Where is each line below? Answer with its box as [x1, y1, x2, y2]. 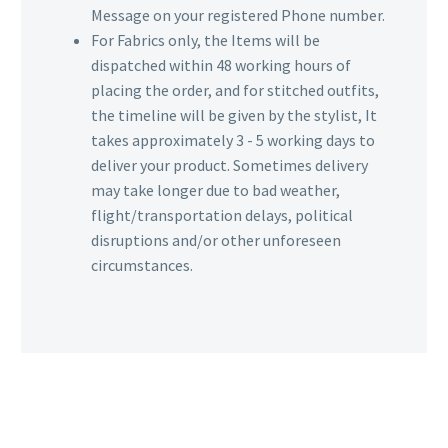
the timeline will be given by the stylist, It [91, 105, 377, 126]
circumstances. [91, 255, 193, 276]
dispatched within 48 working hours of [91, 55, 351, 76]
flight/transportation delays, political [91, 205, 353, 226]
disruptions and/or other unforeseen [91, 230, 341, 251]
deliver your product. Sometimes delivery [91, 155, 368, 176]
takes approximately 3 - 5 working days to [91, 130, 375, 151]
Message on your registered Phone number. [91, 5, 385, 26]
